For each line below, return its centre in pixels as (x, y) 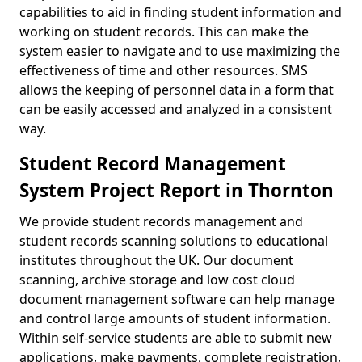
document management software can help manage (177, 299)
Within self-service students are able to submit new (176, 338)
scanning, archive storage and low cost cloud (157, 280)
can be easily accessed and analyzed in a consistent (176, 109)
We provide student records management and (161, 221)
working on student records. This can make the (164, 32)
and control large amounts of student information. (175, 318)
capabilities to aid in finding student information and (181, 12)
